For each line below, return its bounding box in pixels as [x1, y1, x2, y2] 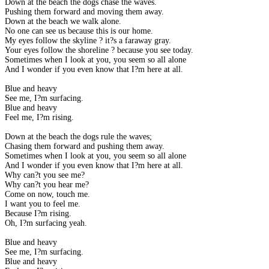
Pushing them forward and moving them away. [5, 7, 164, 17]
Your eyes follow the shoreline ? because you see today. [5, 46, 193, 55]
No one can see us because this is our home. [5, 26, 153, 36]
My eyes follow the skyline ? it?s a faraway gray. [5, 36, 171, 46]
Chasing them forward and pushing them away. [5, 142, 165, 151]
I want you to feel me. [5, 199, 80, 209]
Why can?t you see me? [5, 171, 85, 180]
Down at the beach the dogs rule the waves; [5, 132, 152, 142]
